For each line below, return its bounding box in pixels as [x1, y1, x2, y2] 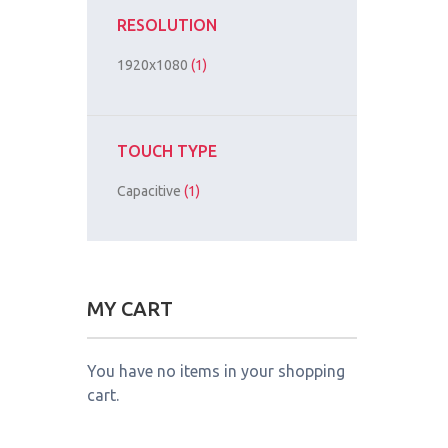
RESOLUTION [117, 16, 217, 35]
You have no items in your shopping [87, 362, 345, 381]
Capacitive [117, 183, 184, 200]
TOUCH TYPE [117, 142, 217, 161]
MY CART [87, 297, 173, 321]
